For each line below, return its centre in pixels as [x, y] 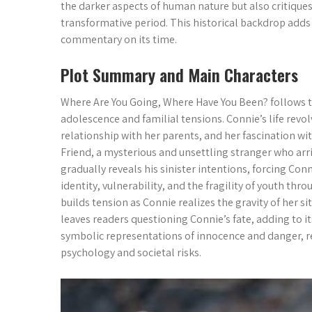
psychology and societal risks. [131, 252]
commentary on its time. [119, 39]
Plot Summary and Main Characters [179, 74]
